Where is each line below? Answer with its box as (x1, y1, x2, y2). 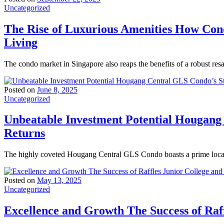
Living (4, 35, 37, 49)
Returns (4, 126, 45, 140)
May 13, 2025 (37, 176, 81, 185)
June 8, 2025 (37, 85, 77, 94)
